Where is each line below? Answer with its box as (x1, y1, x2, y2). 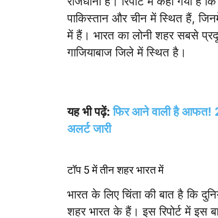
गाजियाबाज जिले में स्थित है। (67, 45, 190, 59)
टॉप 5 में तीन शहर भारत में (67, 164, 163, 176)
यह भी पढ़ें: (67, 105, 113, 119)
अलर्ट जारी (67, 122, 111, 136)
